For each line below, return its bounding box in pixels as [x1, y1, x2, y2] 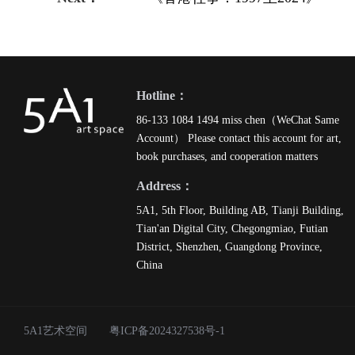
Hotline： [136, 88, 188, 102]
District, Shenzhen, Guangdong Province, [136, 240, 323, 253]
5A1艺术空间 [24, 324, 109, 337]
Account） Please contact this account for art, [136, 132, 342, 144]
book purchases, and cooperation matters [136, 150, 318, 162]
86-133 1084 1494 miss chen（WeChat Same [136, 113, 339, 126]
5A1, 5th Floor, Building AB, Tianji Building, [136, 204, 344, 216]
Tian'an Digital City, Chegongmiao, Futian [136, 222, 328, 235]
